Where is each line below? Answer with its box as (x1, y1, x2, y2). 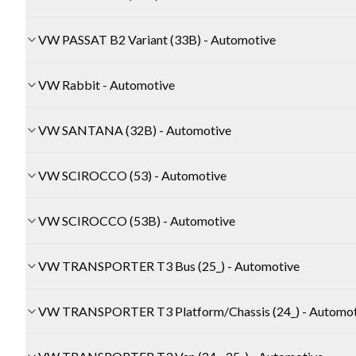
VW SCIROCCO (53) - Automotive (38, 168, 226, 184)
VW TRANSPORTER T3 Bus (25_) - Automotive (38, 258, 300, 274)
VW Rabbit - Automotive (38, 77, 175, 93)
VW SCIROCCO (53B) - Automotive (38, 213, 235, 229)
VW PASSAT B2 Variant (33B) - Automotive (38, 32, 276, 48)
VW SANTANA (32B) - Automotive (38, 122, 231, 138)
